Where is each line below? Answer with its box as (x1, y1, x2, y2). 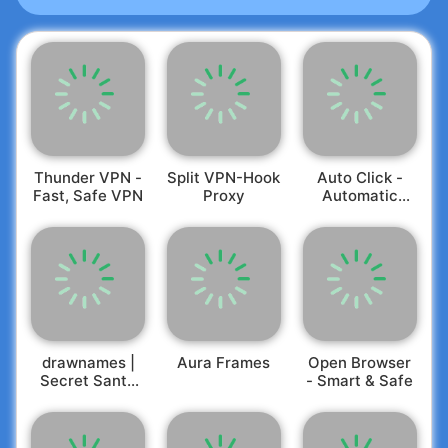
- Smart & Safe (306, 370, 414, 390)
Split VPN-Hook (167, 167, 281, 187)
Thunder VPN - (34, 167, 143, 187)
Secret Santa (40, 370, 137, 390)
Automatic (321, 185, 398, 205)
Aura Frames (177, 352, 271, 372)
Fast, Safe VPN (33, 185, 144, 205)
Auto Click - (316, 167, 403, 187)
